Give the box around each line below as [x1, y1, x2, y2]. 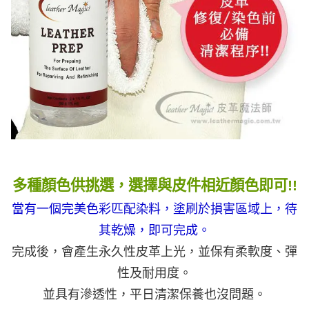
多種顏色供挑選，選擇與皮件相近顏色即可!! [12, 177, 297, 194]
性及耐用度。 [117, 266, 192, 280]
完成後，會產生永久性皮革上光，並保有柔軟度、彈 [12, 245, 297, 259]
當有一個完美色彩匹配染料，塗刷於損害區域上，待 [12, 202, 297, 216]
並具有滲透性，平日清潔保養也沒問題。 [43, 288, 266, 301]
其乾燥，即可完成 [99, 223, 198, 237]
